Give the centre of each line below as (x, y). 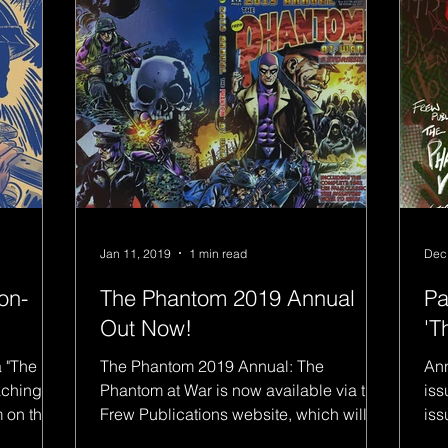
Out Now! (146, 328)
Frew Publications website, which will (233, 414)
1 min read (218, 253)
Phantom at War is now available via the (241, 390)
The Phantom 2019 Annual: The (212, 366)
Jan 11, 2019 (135, 253)
